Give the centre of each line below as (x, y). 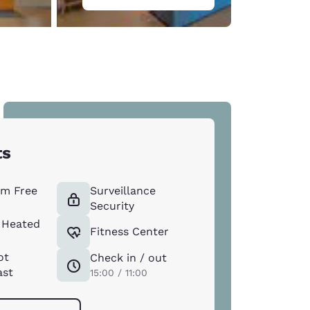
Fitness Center (130, 231)
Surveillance (123, 190)
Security (112, 206)
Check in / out (129, 257)
